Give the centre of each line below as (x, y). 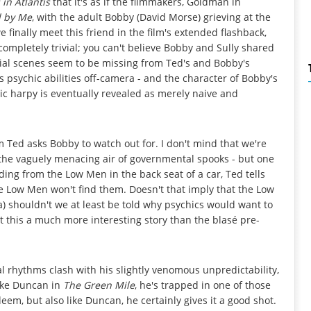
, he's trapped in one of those (203, 285)
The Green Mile (99, 285)
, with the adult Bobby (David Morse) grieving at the (151, 17)
